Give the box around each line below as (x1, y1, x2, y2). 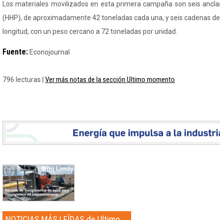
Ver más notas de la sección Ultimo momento (45, 75, 175, 84)
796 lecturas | (2, 76, 45, 83)
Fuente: (2, 47, 28, 56)
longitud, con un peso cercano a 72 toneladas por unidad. (2, 27, 177, 35)
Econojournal (28, 48, 70, 56)
